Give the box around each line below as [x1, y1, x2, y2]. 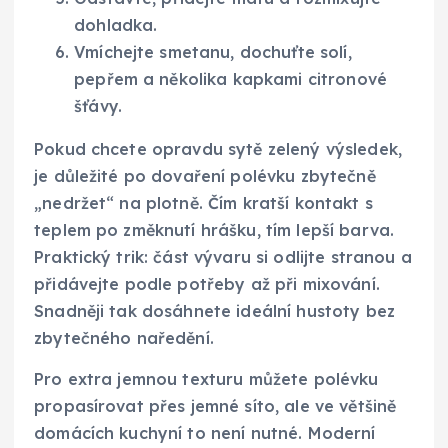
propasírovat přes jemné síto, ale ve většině [34, 396, 397, 417]
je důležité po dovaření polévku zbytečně [34, 165, 376, 186]
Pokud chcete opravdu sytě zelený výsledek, [34, 138, 402, 159]
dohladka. [74, 14, 158, 35]
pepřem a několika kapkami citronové [74, 68, 388, 89]
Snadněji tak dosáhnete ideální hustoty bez [34, 300, 395, 321]
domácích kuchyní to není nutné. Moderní [34, 423, 376, 444]
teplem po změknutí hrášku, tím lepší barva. [34, 219, 395, 240]
